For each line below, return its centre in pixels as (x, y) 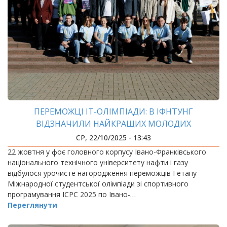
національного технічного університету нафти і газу (98, 162)
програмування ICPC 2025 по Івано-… (72, 194)
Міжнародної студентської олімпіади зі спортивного (98, 184)
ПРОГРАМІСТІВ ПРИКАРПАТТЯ (113, 136)
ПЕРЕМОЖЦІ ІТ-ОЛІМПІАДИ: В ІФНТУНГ (113, 111)
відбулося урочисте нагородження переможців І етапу (102, 173)
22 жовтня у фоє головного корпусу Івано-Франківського (107, 152)
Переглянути (32, 205)
